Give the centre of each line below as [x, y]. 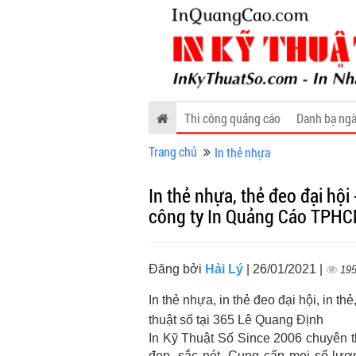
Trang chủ [173, 151]
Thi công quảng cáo [232, 118]
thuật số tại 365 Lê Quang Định [236, 320]
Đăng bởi [177, 269]
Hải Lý [226, 269]
